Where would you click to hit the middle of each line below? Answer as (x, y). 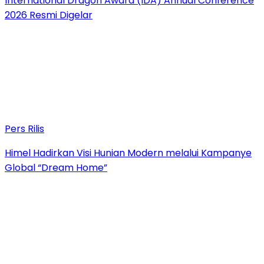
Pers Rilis (24, 128)
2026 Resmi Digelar (49, 15)
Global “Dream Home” (56, 167)
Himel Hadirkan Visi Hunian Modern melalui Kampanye (128, 153)
